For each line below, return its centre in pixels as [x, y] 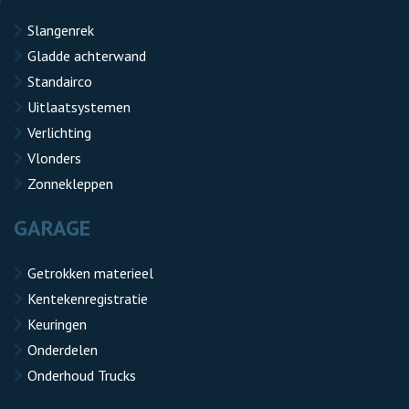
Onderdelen [63, 350]
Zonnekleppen [70, 184]
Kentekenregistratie [88, 299]
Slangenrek [61, 30]
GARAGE [52, 228]
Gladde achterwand [87, 56]
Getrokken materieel [90, 273]
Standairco [60, 81]
